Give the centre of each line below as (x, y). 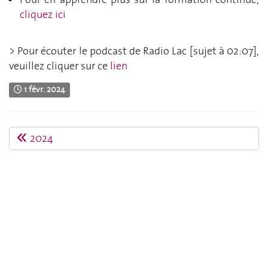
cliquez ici (43, 15)
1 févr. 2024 (44, 89)
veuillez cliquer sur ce (58, 66)
